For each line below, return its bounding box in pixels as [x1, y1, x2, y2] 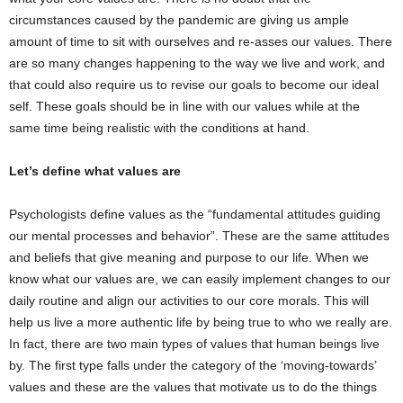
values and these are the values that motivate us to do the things [9, 380, 377, 394]
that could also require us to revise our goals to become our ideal [9, 77, 379, 92]
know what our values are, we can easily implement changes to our [9, 272, 390, 286]
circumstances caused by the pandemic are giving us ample [9, 13, 349, 27]
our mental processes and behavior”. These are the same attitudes [9, 228, 390, 243]
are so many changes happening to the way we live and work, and [9, 56, 385, 70]
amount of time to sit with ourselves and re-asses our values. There [9, 34, 392, 49]
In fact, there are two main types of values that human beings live [9, 336, 380, 351]
